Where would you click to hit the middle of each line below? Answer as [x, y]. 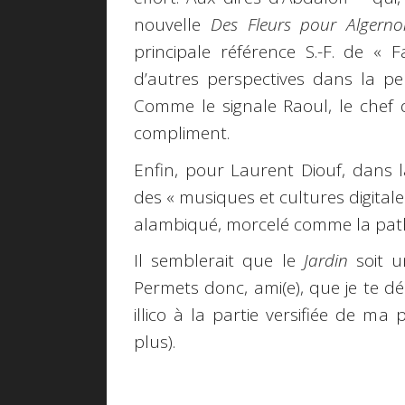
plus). [155, 342]
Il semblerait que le [219, 261]
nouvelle [172, 25]
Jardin [325, 261]
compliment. [182, 133]
